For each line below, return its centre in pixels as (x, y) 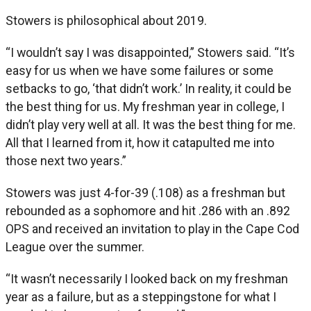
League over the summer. (75, 246)
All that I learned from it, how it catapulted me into (140, 142)
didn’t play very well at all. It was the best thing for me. (151, 124)
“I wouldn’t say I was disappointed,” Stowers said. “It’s (150, 52)
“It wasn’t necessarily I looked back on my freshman (147, 278)
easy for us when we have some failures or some (140, 70)
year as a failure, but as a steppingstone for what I (141, 296)
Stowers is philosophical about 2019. (106, 20)
